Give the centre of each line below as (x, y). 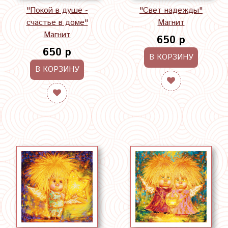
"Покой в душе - (57, 11)
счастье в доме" (57, 23)
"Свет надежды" (171, 11)
